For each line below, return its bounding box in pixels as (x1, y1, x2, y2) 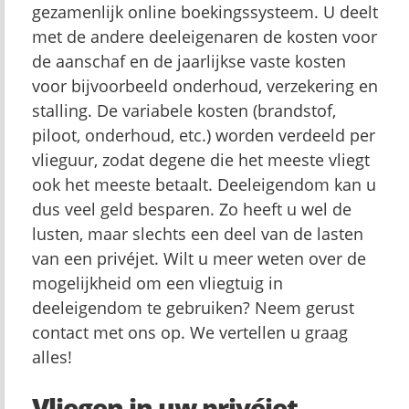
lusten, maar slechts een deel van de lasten (32, 223, 363, 245)
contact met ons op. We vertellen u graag (32, 321, 348, 343)
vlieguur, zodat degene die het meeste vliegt (32, 149, 370, 171)
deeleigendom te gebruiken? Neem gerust (32, 297, 354, 319)
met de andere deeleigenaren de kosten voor (32, 26, 377, 47)
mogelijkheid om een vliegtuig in (32, 272, 283, 294)
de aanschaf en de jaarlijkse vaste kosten (32, 50, 346, 72)
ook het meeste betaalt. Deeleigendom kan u (32, 173, 376, 195)
